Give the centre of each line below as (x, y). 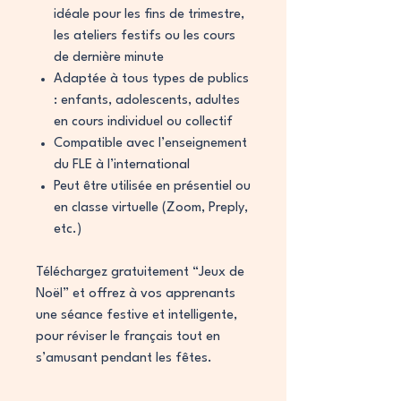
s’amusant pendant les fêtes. (124, 358)
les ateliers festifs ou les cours (145, 36)
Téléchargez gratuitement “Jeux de (140, 273)
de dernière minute (109, 58)
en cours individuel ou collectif (143, 122)
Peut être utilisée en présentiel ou (152, 187)
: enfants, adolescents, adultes (147, 101)
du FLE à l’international (122, 165)
